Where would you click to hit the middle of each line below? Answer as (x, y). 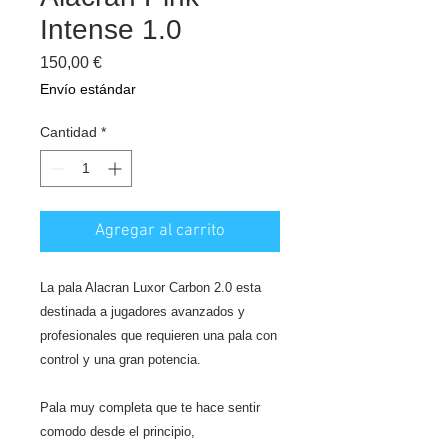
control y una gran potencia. (120, 359)
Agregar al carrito (160, 231)
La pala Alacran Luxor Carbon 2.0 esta (150, 287)
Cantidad (68, 132)
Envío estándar (88, 89)
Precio (124, 61)
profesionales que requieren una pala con (158, 335)
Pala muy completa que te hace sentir (150, 407)
